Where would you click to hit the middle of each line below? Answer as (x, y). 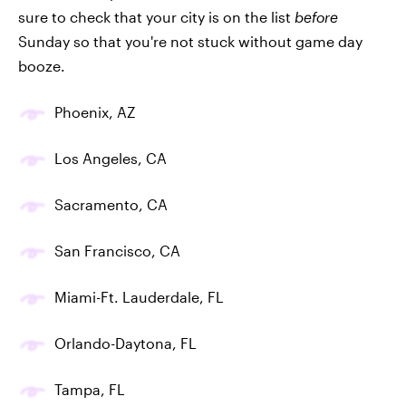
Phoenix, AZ (95, 111)
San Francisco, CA (117, 250)
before (316, 16)
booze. (42, 65)
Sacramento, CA (111, 204)
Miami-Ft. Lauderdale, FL (139, 296)
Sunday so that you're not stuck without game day (190, 41)
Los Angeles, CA (111, 158)
